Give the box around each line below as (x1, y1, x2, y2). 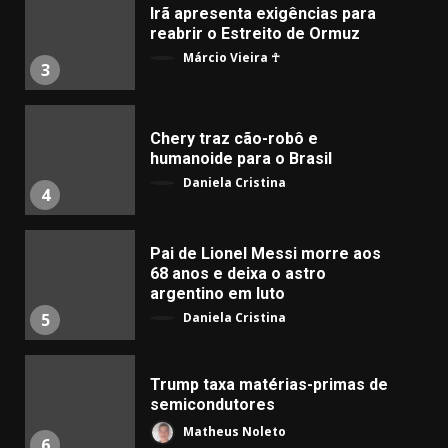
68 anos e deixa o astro (150, 263, 326, 283)
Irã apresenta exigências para (150, 3, 376, 23)
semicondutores (150, 395, 275, 414)
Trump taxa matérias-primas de (150, 375, 388, 394)
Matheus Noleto (180, 422, 286, 440)
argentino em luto (150, 283, 285, 303)
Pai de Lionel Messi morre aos (150, 243, 381, 263)
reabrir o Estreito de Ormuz (150, 23, 360, 43)
